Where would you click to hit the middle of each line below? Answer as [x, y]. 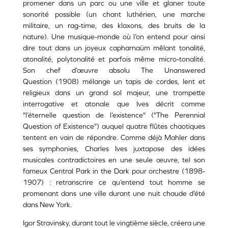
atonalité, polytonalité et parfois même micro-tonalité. [114, 59]
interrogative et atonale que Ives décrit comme [114, 104]
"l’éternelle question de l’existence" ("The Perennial [114, 115]
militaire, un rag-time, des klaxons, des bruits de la [114, 26]
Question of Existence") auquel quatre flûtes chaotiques [114, 126]
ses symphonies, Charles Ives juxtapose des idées [114, 149]
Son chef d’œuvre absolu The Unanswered [114, 70]
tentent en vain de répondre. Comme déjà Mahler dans [114, 138]
